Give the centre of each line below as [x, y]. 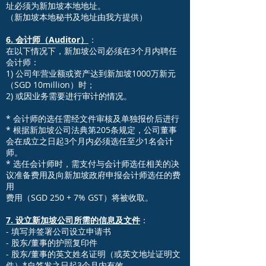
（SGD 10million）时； [50, 85]
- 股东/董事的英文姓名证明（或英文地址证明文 [93, 254]
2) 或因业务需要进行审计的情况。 [69, 96]
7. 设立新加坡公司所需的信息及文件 [73, 220]
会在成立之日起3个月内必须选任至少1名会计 [90, 141]
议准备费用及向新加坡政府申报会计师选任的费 [93, 175]
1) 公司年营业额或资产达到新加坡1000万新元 [91, 73]
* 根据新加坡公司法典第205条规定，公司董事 [91, 130]
